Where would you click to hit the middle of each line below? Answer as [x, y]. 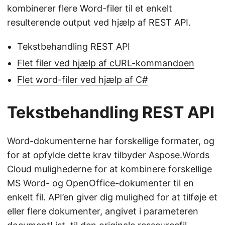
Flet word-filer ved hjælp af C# [82, 80]
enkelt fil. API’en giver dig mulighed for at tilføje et [112, 197]
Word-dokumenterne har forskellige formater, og [111, 141]
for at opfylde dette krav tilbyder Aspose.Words [108, 155]
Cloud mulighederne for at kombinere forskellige [109, 169]
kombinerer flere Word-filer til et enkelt [90, 9]
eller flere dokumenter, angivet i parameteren [103, 211]
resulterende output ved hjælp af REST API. [99, 23]
